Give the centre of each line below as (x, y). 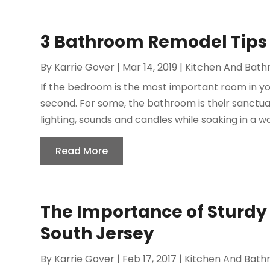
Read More (82, 151)
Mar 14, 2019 (150, 67)
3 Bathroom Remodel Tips (154, 42)
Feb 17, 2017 (150, 259)
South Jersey (98, 233)
